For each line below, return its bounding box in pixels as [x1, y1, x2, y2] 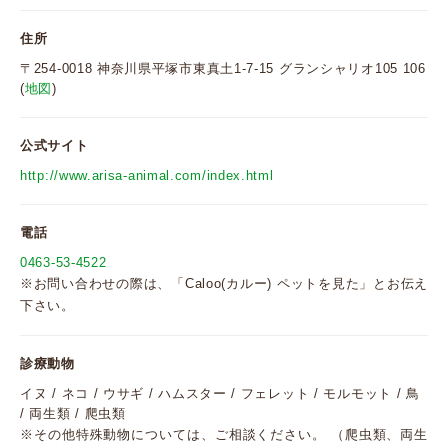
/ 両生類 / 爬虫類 [20, 406, 126, 421]
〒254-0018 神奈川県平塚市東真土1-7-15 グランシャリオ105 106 [20, 61, 426, 76]
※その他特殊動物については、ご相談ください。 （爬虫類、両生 [20, 427, 428, 442]
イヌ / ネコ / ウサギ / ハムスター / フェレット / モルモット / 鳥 [20, 386, 420, 401]
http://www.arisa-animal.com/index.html [20, 168, 274, 183]
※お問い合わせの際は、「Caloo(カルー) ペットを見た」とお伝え [20, 276, 428, 291]
